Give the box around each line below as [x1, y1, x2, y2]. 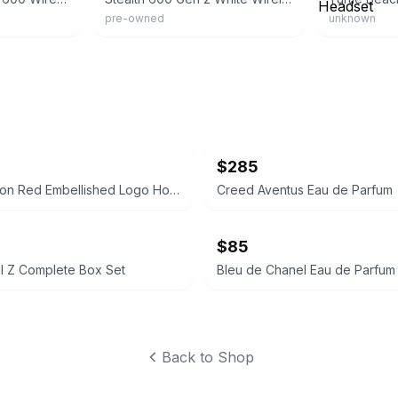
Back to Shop [162, 348, 254, 366]
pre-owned [104, 12, 164, 25]
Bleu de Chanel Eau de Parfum [217, 262, 395, 277]
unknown [329, 12, 377, 25]
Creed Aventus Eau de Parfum [217, 182, 393, 197]
